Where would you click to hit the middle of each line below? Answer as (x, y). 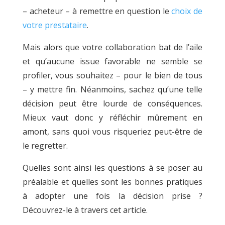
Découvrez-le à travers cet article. (85, 210)
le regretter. (46, 145)
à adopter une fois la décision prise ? (113, 196)
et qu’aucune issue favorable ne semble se (113, 61)
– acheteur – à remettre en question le (97, 11)
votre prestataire (54, 25)
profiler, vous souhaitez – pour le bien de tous (113, 75)
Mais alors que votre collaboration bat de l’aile (113, 47)
